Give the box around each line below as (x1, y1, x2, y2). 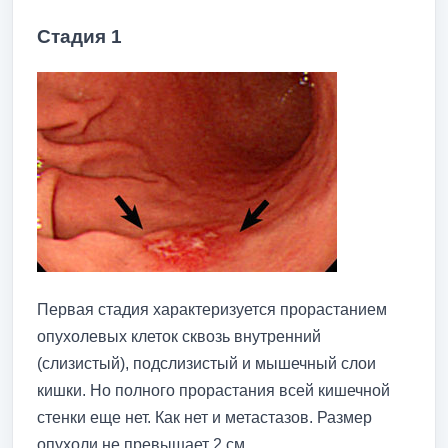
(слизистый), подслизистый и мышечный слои (37, 354, 376, 372)
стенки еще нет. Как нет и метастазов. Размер (37, 408, 372, 426)
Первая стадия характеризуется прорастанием (37, 300, 387, 318)
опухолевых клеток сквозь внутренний (37, 327, 321, 345)
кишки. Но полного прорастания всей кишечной (37, 381, 390, 399)
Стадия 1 (37, 25, 122, 47)
